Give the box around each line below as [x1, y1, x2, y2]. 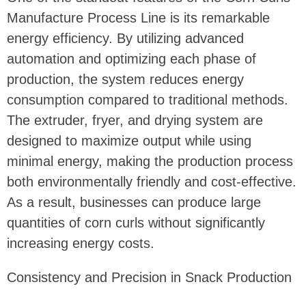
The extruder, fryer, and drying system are [7, 113, 263, 128]
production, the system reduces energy [7, 72, 244, 87]
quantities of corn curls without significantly [7, 215, 265, 231]
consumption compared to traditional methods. [7, 92, 288, 108]
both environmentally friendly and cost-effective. [7, 174, 296, 190]
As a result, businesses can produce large [7, 195, 261, 210]
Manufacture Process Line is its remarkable [7, 10, 270, 26]
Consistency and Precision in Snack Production [7, 270, 292, 286]
